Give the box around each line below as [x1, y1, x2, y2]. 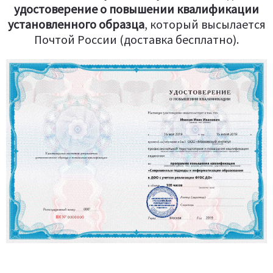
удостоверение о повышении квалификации [14, 1, 259, 16]
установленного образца [7, 16, 144, 32]
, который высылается [144, 16, 266, 32]
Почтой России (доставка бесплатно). [34, 32, 239, 47]
